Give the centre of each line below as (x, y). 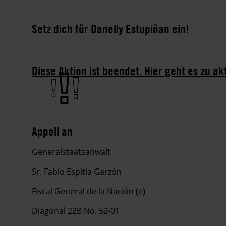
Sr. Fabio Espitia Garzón (77, 171)
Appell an (52, 131)
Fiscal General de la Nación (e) (89, 191)
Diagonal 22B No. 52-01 (76, 211)
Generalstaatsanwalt (71, 152)
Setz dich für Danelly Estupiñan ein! (110, 29)
